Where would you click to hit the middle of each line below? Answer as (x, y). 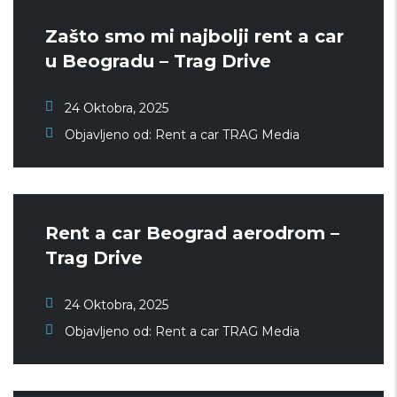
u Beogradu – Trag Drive (158, 61)
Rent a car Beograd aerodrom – (192, 233)
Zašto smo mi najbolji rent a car (195, 36)
